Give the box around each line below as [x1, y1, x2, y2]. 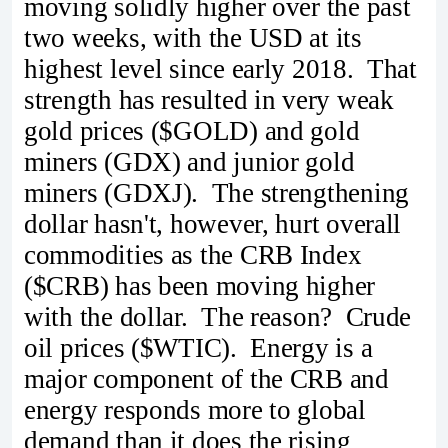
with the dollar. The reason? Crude [24, 302, 412, 333]
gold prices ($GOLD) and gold [24, 116, 360, 147]
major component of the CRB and [24, 364, 389, 395]
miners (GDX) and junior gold [24, 147, 355, 178]
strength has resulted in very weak [24, 85, 394, 116]
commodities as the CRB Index [24, 240, 362, 271]
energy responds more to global [24, 395, 366, 426]
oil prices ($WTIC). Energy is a [24, 333, 373, 364]
